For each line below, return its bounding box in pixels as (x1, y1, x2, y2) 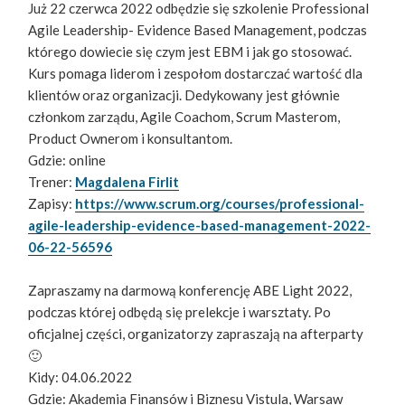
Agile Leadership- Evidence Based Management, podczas (28, 22, 368, 39)
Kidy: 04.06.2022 (28, 369, 133, 386)
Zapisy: (28, 195, 76, 212)
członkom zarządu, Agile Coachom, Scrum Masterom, (28, 108, 341, 126)
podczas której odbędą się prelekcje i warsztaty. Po (28, 304, 332, 321)
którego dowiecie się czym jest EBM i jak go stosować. (28, 43, 353, 61)
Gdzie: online (28, 152, 107, 169)
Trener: (28, 174, 76, 191)
